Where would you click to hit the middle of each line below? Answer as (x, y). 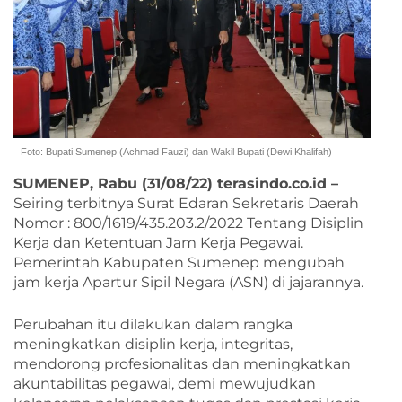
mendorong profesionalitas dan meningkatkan (182, 363)
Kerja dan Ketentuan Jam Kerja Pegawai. (158, 242)
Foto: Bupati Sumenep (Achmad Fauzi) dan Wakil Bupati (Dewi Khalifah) (176, 152)
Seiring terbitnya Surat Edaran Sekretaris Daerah (186, 203)
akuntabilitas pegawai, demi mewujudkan (165, 383)
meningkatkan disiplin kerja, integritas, (153, 344)
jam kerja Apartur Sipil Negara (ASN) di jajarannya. (188, 282)
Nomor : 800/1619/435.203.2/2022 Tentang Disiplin (188, 223)
